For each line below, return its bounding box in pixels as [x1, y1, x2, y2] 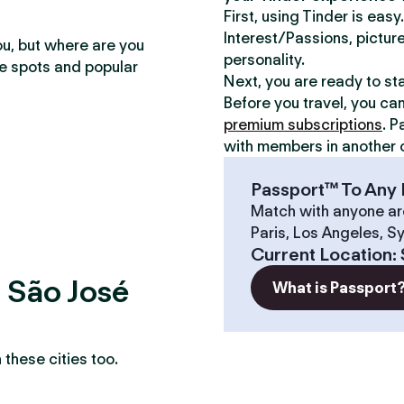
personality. [224, 50, 305, 69]
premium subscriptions [224, 115, 382, 133]
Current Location [251, 243, 392, 265]
